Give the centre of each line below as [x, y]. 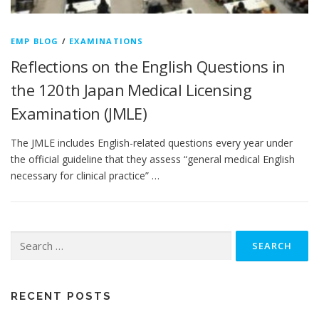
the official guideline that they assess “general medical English [153, 159]
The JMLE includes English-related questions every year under [152, 142]
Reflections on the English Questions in [148, 66]
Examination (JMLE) [79, 113]
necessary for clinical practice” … [85, 175]
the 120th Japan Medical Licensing [131, 89]
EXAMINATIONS [106, 41]
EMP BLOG [35, 41]
